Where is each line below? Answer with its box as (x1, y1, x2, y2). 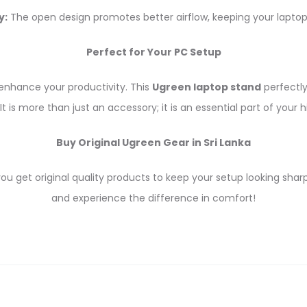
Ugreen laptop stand (151, 80, 261, 95)
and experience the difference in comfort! (51, 191, 256, 206)
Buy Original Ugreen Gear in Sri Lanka (56, 136, 251, 150)
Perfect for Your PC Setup (86, 45, 221, 60)
